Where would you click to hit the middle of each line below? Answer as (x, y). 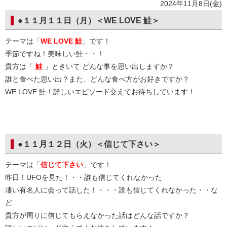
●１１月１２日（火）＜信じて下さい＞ (89, 144)
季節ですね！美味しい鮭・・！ (55, 54)
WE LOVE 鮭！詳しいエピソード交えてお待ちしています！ (100, 92)
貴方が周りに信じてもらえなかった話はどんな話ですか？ (97, 215)
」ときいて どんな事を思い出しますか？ (108, 66)
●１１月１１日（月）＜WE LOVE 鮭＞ (89, 21)
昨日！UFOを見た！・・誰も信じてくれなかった (84, 177)
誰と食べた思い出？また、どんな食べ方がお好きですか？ (97, 79)
